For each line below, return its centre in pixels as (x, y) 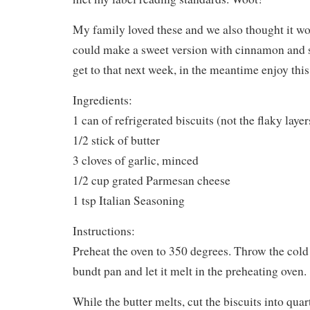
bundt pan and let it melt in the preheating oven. (190, 271)
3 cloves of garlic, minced (136, 160)
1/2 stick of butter (116, 140)
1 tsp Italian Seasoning (129, 200)
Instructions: (104, 230)
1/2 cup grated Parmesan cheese (152, 180)
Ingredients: (102, 100)
